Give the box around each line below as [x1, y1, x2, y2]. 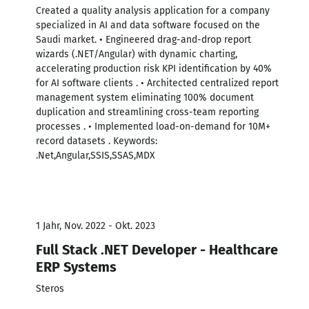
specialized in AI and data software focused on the [36, 19, 260, 31]
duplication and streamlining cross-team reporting [36, 106, 259, 118]
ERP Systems [36, 258, 117, 275]
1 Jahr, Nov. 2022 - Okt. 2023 [36, 219, 155, 232]
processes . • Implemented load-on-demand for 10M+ [36, 120, 270, 132]
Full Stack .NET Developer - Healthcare [36, 241, 278, 258]
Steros [36, 282, 64, 295]
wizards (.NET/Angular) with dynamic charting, [36, 48, 237, 60]
